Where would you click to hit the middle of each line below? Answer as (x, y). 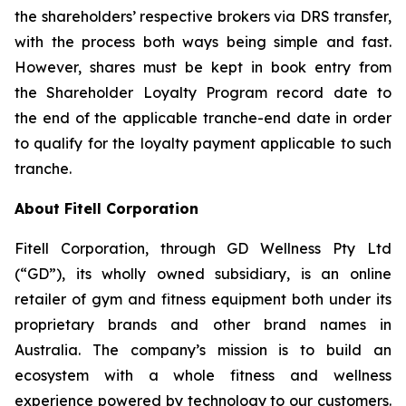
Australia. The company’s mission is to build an (203, 350)
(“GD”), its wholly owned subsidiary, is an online (203, 274)
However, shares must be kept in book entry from (203, 68)
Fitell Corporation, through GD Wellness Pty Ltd (203, 249)
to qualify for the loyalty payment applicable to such (203, 144)
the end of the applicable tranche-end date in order (203, 118)
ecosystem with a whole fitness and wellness (203, 376)
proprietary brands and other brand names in (203, 325)
